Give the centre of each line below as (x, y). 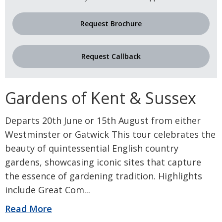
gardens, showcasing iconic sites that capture (103, 162)
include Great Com (45, 190)
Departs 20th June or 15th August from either (103, 120)
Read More (28, 208)
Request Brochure (111, 24)
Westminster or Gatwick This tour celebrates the (110, 134)
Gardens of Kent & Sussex (101, 98)
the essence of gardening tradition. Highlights (104, 176)
